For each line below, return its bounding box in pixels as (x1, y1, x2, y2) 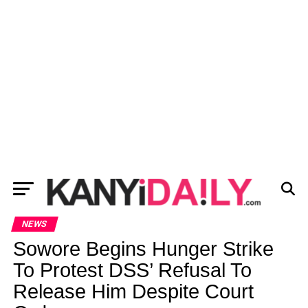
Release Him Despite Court (12, 280, 254, 302)
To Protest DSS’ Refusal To (12, 259, 252, 281)
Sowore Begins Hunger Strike (12, 238, 274, 260)
